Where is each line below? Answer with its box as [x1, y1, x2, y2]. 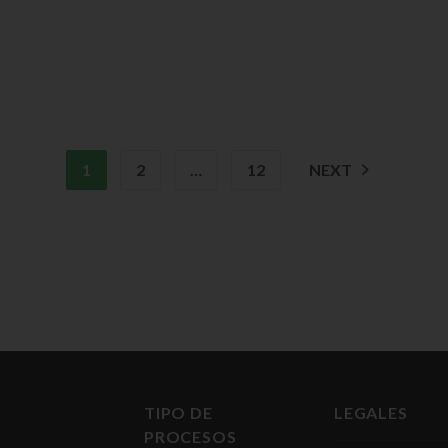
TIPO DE [144, 402, 213, 422]
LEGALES [334, 402, 408, 422]
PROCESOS [144, 426, 237, 446]
